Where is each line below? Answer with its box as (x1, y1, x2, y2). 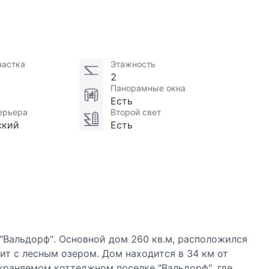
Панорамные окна (110, 83, 186, 94)
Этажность (110, 59, 156, 70)
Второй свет (110, 107, 162, 118)
